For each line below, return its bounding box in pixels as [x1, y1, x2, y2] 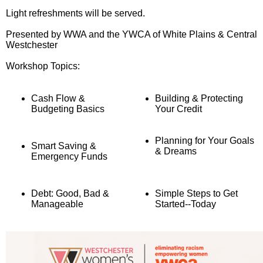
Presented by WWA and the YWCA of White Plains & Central [6, 29, 257, 40]
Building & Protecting [155, 93, 243, 104]
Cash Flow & [31, 93, 85, 104]
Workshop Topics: [6, 61, 80, 72]
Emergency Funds [31, 151, 107, 162]
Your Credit [155, 104, 202, 114]
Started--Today [155, 199, 216, 210]
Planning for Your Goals [155, 136, 254, 146]
